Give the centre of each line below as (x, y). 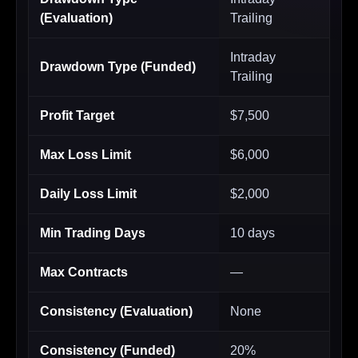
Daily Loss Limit (88, 194)
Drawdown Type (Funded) (118, 67)
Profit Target (77, 116)
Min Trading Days (93, 233)
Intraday (253, 58)
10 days (253, 233)
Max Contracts (84, 272)
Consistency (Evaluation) (116, 312)
